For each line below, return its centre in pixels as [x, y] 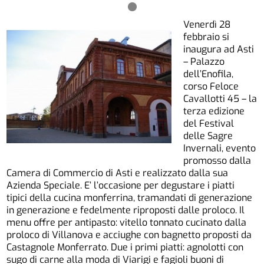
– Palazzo [204, 61]
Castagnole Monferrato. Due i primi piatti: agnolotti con [125, 247]
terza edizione [214, 111]
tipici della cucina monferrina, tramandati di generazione [130, 197]
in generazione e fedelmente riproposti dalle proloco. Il [126, 210]
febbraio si [207, 37]
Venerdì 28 [207, 24]
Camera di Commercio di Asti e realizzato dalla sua [118, 173]
